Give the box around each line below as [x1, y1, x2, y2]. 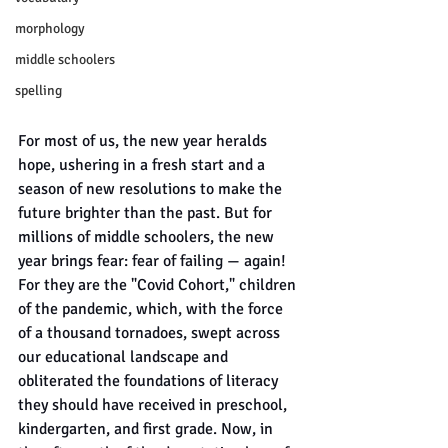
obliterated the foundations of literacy [18, 371, 282, 392]
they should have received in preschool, [18, 395, 291, 416]
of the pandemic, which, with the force [18, 299, 287, 320]
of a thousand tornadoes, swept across [18, 323, 284, 344]
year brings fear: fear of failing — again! [18, 251, 290, 272]
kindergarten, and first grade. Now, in [18, 419, 277, 440]
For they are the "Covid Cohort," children [18, 275, 300, 296]
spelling [15, 82, 62, 99]
